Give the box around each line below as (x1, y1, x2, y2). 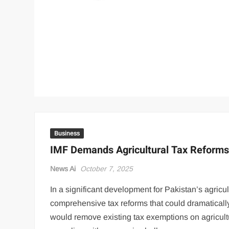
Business (54, 130, 80, 138)
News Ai (50, 165, 76, 173)
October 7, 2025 (80, 165, 133, 173)
